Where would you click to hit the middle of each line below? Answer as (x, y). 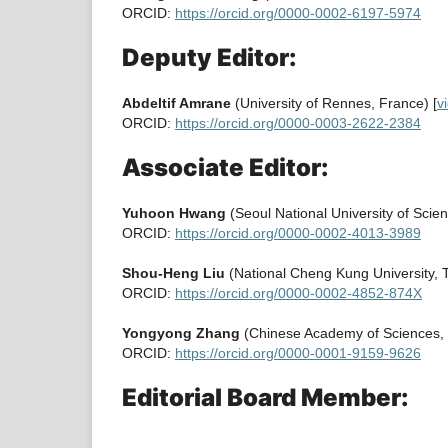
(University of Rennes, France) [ (334, 103)
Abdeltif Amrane (176, 103)
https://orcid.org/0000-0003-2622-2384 (298, 123)
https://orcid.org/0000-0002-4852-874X (298, 293)
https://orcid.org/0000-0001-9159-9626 (298, 353)
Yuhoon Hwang (176, 213)
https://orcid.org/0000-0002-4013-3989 (298, 233)
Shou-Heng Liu (173, 273)
